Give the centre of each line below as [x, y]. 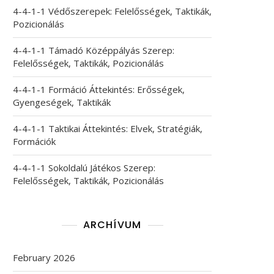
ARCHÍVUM [112, 225]
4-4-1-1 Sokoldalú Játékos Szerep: [84, 168]
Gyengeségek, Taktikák [62, 102]
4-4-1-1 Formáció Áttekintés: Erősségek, [99, 89]
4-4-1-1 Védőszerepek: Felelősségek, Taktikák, [112, 11]
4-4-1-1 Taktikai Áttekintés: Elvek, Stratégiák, [108, 128]
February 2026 [44, 257]
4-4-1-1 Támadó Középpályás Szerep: [94, 50]
